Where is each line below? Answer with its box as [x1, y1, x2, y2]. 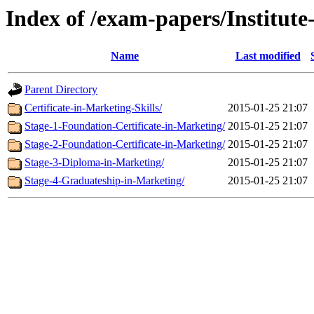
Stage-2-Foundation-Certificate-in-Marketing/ [25, 138, 225, 151]
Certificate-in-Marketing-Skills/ [25, 102, 162, 114]
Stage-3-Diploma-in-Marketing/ [25, 156, 164, 169]
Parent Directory [25, 83, 97, 96]
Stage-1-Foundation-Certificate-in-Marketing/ [25, 120, 225, 132]
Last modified [235, 50, 301, 62]
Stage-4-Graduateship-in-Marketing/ [25, 175, 184, 187]
